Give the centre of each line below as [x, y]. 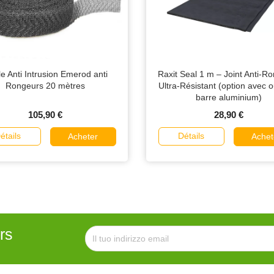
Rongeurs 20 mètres [45, 86]
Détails [191, 136]
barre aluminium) [229, 98]
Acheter [83, 137]
